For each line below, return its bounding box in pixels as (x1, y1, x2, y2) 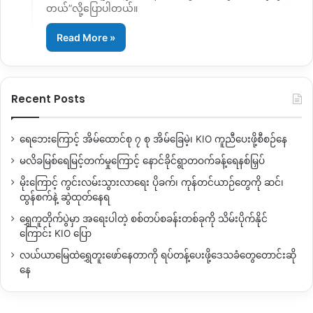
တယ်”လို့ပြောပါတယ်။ (46, 2, 138, 15)
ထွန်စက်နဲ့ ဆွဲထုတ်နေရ (20, 191, 110, 203)
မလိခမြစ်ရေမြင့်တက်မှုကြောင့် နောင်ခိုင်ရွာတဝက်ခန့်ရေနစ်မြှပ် (20, 155, 265, 167)
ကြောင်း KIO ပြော (20, 228, 92, 240)
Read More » (57, 31, 115, 44)
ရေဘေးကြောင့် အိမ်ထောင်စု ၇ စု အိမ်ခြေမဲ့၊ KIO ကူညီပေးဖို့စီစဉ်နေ (20, 133, 287, 145)
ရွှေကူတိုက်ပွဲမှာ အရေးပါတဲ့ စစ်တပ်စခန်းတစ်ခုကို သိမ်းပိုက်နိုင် (20, 213, 268, 225)
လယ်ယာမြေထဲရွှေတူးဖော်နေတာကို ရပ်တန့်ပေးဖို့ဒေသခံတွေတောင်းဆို (20, 249, 296, 261)
